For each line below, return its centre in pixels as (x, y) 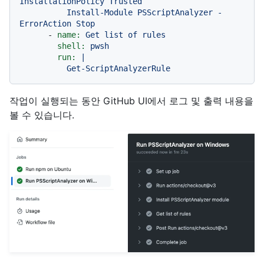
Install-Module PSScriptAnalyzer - (43, 12)
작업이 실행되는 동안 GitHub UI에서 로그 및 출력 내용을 (131, 100)
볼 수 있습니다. (42, 115)
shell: (71, 46)
